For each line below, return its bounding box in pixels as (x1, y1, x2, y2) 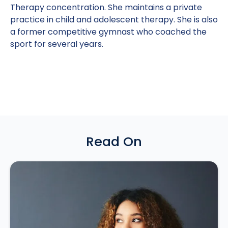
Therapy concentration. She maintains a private (10, 2, 202, 13)
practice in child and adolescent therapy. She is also (10, 14, 218, 25)
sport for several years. (10, 38, 103, 50)
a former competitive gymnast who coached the (10, 26, 207, 38)
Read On (86, 132, 142, 151)
